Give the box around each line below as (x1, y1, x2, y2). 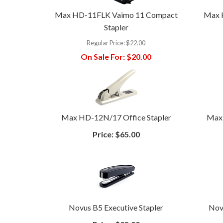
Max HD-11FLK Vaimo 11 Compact (54, 9, 178, 19)
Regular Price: (87, 38, 125, 47)
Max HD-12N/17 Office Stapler (61, 112, 171, 122)
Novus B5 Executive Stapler (69, 202, 164, 212)
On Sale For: (81, 51, 125, 61)
